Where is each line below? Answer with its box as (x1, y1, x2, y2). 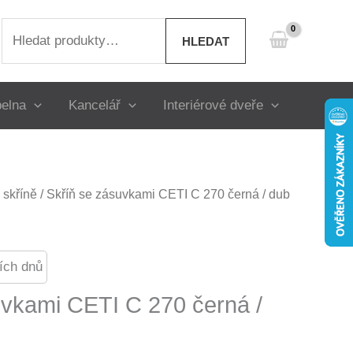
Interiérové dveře (163, 98, 264, 113)
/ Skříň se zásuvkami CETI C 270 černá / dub (37, 188, 290, 201)
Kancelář (68, 98, 121, 113)
